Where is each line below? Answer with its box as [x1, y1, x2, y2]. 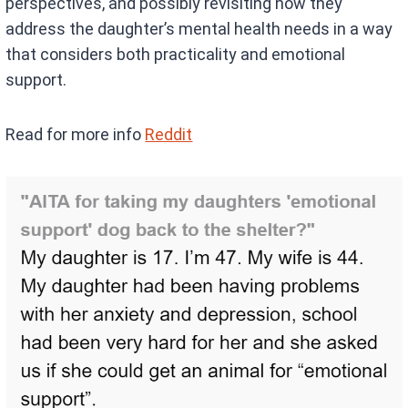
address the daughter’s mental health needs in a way [5, 18, 393, 38]
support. [5, 69, 67, 89]
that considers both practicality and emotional [5, 44, 346, 64]
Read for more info [5, 124, 146, 144]
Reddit [145, 124, 193, 144]
